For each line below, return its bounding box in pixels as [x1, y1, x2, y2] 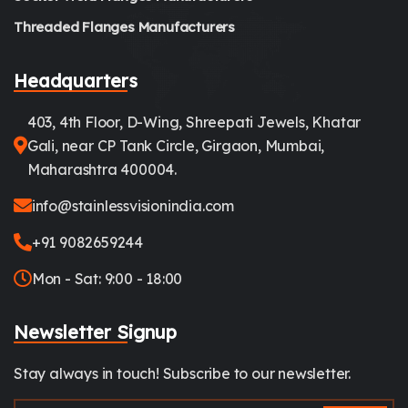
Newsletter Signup [14, 320, 177, 343]
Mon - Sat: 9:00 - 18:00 [31, 270, 183, 289]
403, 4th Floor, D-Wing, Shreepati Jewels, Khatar [26, 113, 362, 132]
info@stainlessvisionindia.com [31, 197, 234, 216]
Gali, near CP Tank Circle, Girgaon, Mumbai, [26, 137, 325, 156]
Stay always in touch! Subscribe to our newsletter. [14, 363, 351, 382]
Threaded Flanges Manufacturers [14, 17, 235, 36]
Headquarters [14, 69, 138, 93]
